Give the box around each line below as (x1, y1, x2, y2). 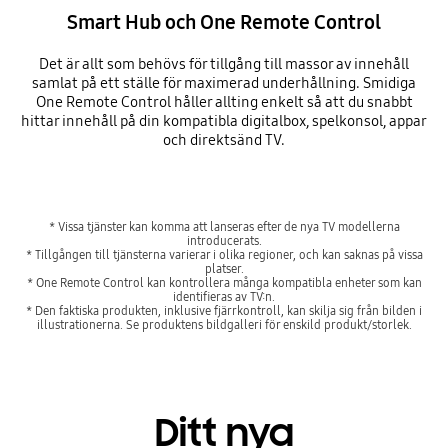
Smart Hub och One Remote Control (67, 10, 381, 34)
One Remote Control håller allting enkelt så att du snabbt (35, 92, 413, 111)
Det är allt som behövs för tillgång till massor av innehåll (39, 54, 409, 73)
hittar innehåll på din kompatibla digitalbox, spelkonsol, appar (21, 111, 427, 130)
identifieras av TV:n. (173, 288, 275, 304)
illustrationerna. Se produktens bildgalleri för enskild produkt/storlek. (36, 316, 412, 332)
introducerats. (186, 232, 262, 248)
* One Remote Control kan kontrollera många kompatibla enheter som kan (26, 274, 422, 290)
